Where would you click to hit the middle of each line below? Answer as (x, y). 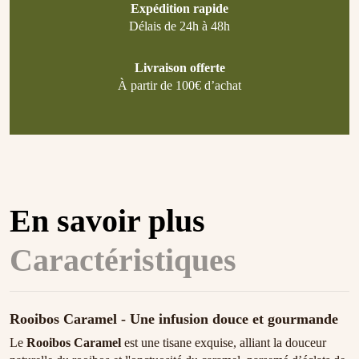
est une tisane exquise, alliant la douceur (224, 343)
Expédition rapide (179, 9)
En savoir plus (107, 221)
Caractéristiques (123, 260)
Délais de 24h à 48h (179, 26)
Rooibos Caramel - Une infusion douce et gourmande (174, 319)
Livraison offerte (179, 68)
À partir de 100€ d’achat (179, 86)
